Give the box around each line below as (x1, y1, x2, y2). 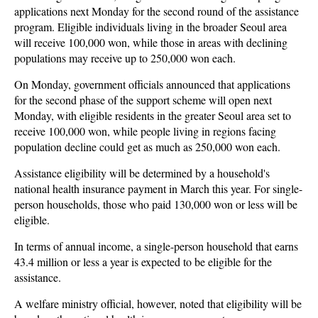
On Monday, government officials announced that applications (14, 77, 290, 92)
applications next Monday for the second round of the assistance (14, 4, 299, 18)
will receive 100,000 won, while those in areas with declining (14, 35, 287, 50)
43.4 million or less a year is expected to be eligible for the (14, 254, 272, 269)
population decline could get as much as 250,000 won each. (14, 139, 280, 154)
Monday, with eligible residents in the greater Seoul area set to (14, 108, 291, 123)
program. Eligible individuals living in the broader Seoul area (14, 19, 287, 34)
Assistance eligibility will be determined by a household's (14, 165, 270, 180)
